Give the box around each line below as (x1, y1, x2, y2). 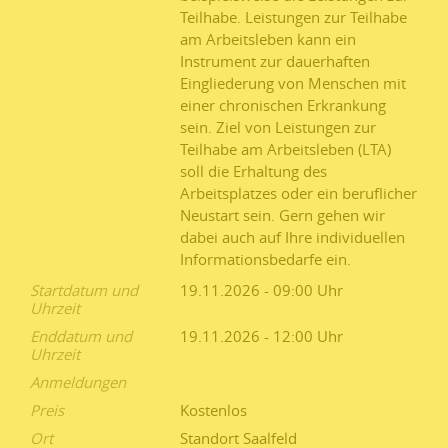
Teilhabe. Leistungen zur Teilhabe (180, 7, 407, 28)
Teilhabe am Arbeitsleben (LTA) (180, 139, 391, 160)
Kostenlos (180, 400, 247, 421)
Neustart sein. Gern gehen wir (180, 205, 385, 226)
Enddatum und (30, 326, 132, 347)
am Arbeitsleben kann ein (180, 29, 356, 50)
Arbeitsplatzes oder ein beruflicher (180, 183, 417, 204)
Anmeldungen (30, 372, 126, 393)
